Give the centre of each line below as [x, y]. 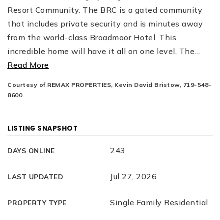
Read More [28, 65]
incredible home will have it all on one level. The [101, 51]
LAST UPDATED [35, 177]
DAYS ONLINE [31, 151]
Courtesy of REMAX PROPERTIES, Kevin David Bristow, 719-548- [110, 85]
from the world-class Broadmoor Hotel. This [92, 37]
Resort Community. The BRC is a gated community [105, 10]
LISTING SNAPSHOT [42, 128]
